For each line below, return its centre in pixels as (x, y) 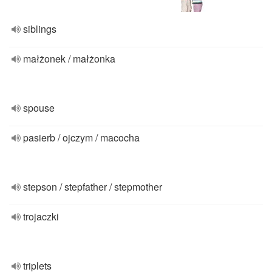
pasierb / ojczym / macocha (81, 138)
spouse (39, 108)
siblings (40, 29)
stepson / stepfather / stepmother (93, 187)
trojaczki (41, 216)
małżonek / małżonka (69, 59)
